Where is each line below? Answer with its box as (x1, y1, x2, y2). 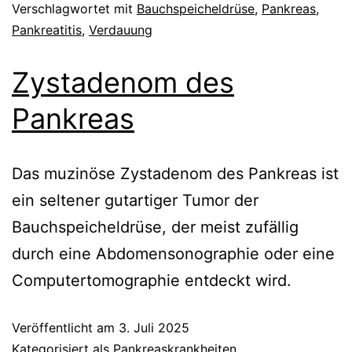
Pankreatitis (12, 21, 82, 38)
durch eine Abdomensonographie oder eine (12, 244, 335, 263)
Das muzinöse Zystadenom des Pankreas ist (12, 163, 339, 183)
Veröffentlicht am (12, 319, 119, 335)
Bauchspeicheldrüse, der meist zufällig (12, 217, 299, 236)
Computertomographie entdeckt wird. (12, 270, 291, 290)
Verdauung (89, 21, 152, 38)
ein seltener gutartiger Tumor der (12, 190, 258, 210)
